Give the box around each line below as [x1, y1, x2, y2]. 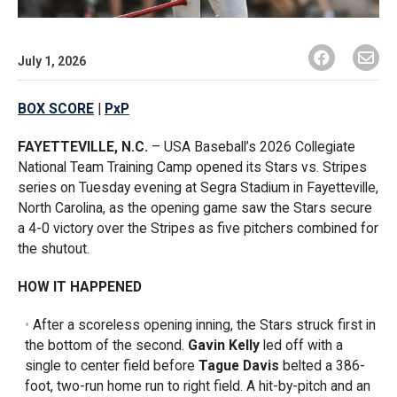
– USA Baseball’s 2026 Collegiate [148, 137, 355, 155]
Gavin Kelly [187, 336, 260, 354]
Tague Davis [198, 356, 279, 374]
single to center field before [24, 356, 198, 374]
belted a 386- [278, 356, 365, 374]
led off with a [259, 336, 343, 354]
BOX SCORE [18, 99, 94, 117]
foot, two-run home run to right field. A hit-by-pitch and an [24, 377, 370, 394]
